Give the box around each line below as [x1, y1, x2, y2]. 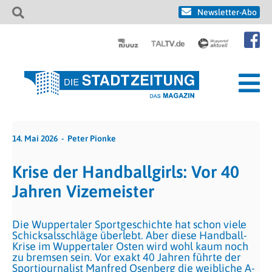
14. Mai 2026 [12, 134, 58, 143]
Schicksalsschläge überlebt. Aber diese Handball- [12, 229, 247, 242]
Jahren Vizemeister [12, 182, 154, 201]
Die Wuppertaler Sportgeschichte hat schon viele [12, 218, 246, 231]
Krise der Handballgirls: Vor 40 [12, 162, 239, 182]
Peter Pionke [67, 134, 116, 143]
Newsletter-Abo [197, 7, 257, 17]
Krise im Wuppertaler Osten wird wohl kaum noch [12, 240, 248, 253]
